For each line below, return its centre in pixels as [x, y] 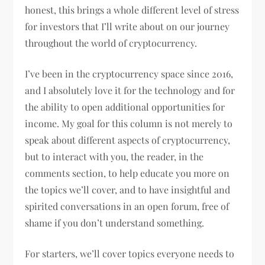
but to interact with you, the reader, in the [114, 156]
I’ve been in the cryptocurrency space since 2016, [129, 73]
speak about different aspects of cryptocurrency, [128, 140]
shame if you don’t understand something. [115, 222]
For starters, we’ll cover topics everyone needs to [130, 253]
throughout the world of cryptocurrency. [112, 43]
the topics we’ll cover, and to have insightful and [128, 189]
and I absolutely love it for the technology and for [130, 90]
